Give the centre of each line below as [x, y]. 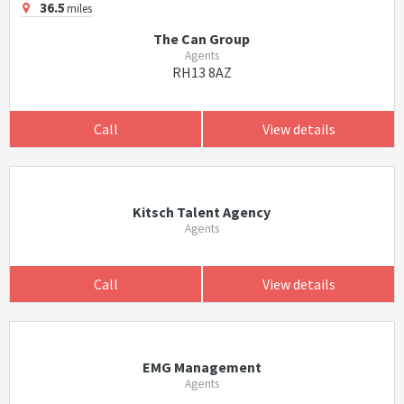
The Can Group [202, 39]
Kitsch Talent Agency [202, 212]
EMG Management [202, 367]
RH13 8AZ [202, 72]
